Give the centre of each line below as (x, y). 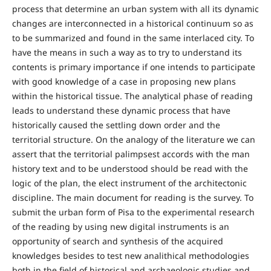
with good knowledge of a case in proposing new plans (124, 82)
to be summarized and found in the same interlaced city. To (133, 38)
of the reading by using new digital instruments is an (120, 227)
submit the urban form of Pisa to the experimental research (133, 212)
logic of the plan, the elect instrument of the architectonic (129, 183)
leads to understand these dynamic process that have (121, 111)
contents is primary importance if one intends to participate (133, 67)
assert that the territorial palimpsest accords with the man (131, 154)
